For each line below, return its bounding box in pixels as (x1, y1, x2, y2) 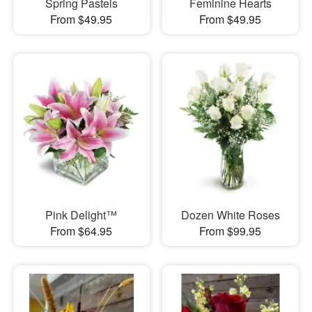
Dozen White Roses (180, 206, 280, 223)
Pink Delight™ (45, 206, 118, 223)
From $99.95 (199, 222, 262, 239)
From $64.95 (50, 222, 113, 239)
